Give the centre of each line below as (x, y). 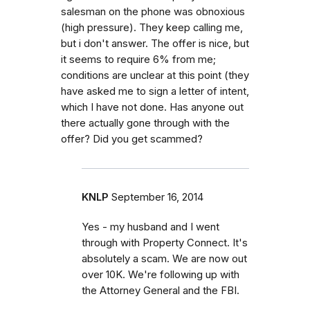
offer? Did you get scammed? (132, 139)
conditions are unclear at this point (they (155, 75)
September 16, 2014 (157, 197)
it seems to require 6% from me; (138, 59)
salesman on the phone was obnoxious (153, 11)
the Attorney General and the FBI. (161, 290)
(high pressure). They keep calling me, (152, 27)
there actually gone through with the (145, 123)
